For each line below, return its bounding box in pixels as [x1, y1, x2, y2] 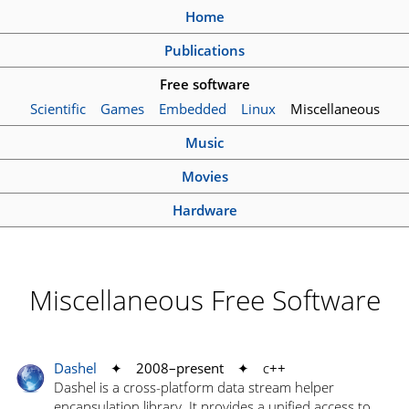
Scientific [29, 99, 86, 118]
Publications [164, 40, 245, 59]
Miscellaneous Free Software [28, 281, 381, 319]
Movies [181, 166, 228, 185]
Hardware [172, 200, 237, 219]
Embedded [158, 99, 226, 118]
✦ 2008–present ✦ [97, 359, 264, 377]
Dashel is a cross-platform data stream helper [54, 378, 335, 396]
